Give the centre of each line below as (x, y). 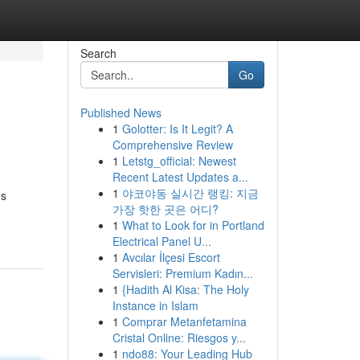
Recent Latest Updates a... (180, 177)
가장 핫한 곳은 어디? (165, 209)
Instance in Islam (155, 305)
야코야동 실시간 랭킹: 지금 (190, 193)
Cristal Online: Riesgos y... (179, 337)
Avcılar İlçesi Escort (171, 257)
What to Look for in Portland (193, 225)
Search (98, 53)
